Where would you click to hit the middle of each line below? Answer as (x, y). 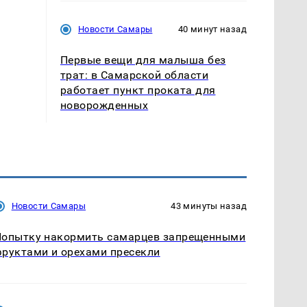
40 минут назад (212, 29)
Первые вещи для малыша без (143, 60)
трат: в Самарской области (134, 75)
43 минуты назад (209, 206)
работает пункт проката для (138, 90)
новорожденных (105, 106)
